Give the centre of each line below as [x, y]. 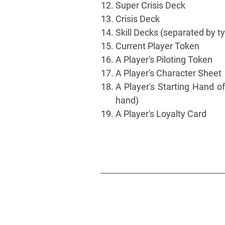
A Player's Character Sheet [168, 73]
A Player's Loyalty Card [161, 114]
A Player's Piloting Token [164, 60]
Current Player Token [157, 46]
